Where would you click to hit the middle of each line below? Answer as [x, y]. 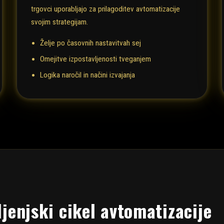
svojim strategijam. [60, 22]
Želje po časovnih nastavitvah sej [91, 43]
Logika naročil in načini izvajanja [88, 75]
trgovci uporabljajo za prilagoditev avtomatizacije [106, 9]
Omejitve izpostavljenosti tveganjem [96, 59]
